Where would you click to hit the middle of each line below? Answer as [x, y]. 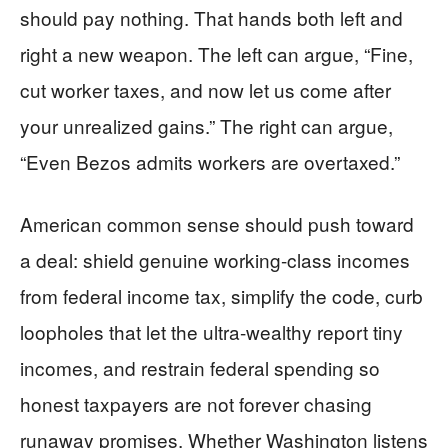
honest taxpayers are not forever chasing [196, 403]
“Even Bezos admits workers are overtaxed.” [210, 161]
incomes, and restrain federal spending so [200, 367]
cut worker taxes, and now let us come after [205, 89]
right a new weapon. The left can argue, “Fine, [216, 53]
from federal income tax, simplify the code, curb [221, 295]
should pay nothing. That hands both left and [211, 17]
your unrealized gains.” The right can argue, [206, 125]
